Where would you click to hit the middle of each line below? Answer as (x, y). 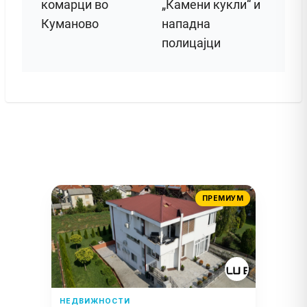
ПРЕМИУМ (222, 198)
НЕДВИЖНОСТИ (95, 301)
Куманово (70, 23)
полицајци (191, 42)
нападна (186, 23)
